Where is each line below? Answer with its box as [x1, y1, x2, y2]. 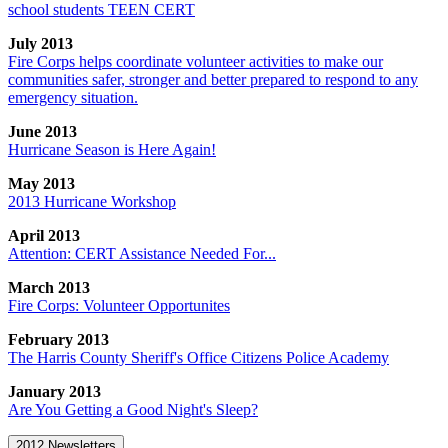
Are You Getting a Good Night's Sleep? [8, 400, 258, 418]
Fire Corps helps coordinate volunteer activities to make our [8, 52, 383, 70]
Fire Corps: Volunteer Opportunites [8, 296, 230, 314]
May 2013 [8, 174, 75, 192]
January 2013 [8, 382, 101, 400]
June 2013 [8, 122, 77, 140]
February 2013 [8, 330, 109, 348]
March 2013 [8, 278, 90, 296]
